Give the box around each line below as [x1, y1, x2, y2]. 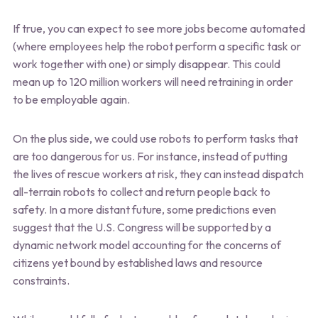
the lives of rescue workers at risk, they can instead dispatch [12, 166, 304, 181]
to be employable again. [12, 92, 130, 106]
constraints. [12, 273, 70, 287]
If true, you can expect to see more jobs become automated [12, 21, 305, 35]
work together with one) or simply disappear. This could [12, 56, 280, 71]
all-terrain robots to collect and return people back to [12, 184, 270, 199]
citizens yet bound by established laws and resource [12, 255, 263, 270]
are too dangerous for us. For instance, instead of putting [12, 148, 287, 163]
